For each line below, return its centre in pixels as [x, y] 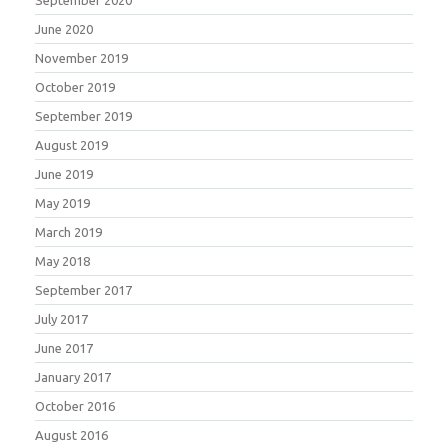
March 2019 [68, 231]
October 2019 [75, 86]
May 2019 [62, 202]
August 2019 [71, 144]
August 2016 [71, 434]
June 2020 [64, 28]
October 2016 [75, 405]
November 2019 [81, 57]
